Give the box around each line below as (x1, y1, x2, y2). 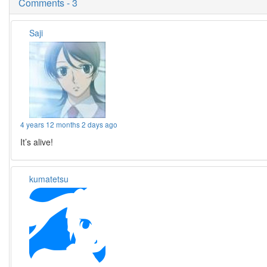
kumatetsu (29, 173, 69, 185)
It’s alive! (20, 136, 54, 148)
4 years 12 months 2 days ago (20, 119, 118, 129)
